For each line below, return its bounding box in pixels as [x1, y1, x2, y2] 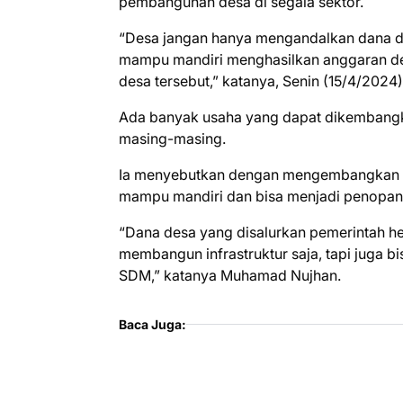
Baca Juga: [119, 316, 186, 332]
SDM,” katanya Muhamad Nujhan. [119, 265, 341, 284]
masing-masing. [119, 129, 226, 148]
